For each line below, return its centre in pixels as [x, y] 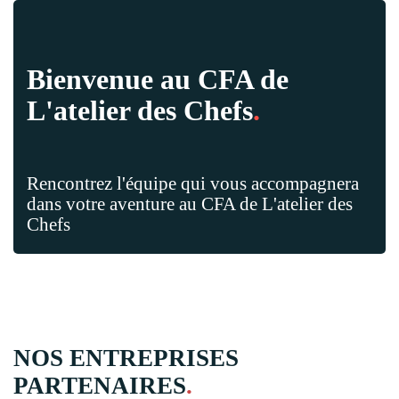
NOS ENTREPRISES [126, 358]
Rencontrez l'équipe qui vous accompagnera [193, 183]
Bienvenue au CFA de [158, 79]
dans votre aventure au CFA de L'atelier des [190, 204]
